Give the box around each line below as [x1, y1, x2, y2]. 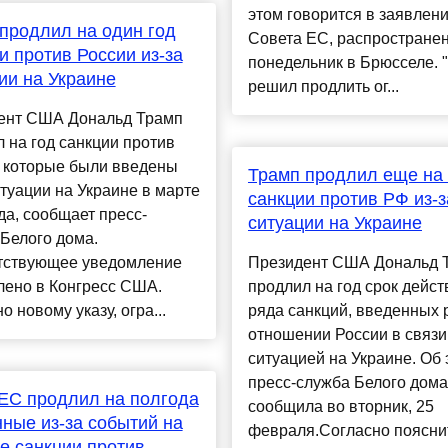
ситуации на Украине [247, 213, 422, 234]
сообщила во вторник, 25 [247, 398, 434, 416]
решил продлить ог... [247, 78, 399, 96]
